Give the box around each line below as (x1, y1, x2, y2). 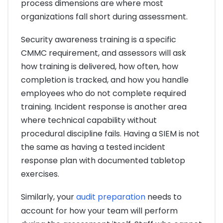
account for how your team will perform (21, 205, 178, 217)
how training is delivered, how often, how (21, 61, 178, 73)
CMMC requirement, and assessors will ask (21, 47, 186, 59)
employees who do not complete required (21, 88, 186, 100)
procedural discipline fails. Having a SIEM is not (21, 128, 200, 140)
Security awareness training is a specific (21, 34, 176, 46)
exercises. (21, 168, 59, 180)
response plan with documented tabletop (21, 155, 185, 167)
